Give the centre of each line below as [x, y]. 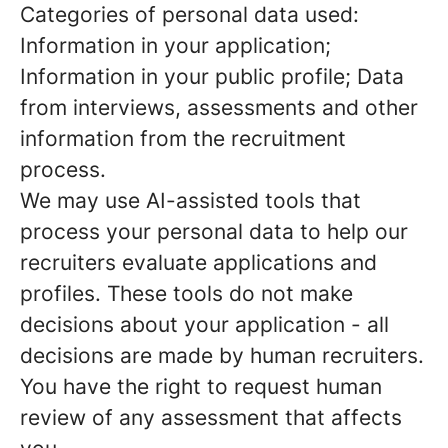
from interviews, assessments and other [219, 107]
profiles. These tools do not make [186, 293]
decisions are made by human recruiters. [222, 355]
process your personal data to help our [214, 231]
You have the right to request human [201, 386]
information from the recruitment [183, 138]
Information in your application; [175, 45]
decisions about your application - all [204, 324]
